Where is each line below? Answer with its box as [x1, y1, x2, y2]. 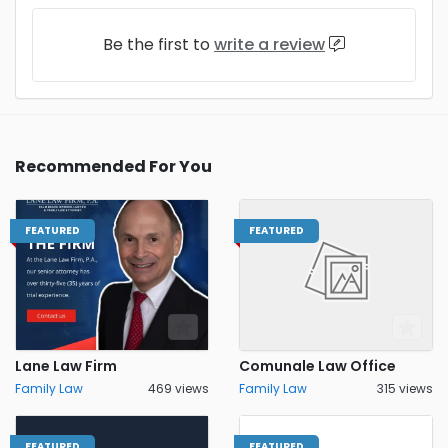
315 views [377, 380, 433, 397]
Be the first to [103, 33, 214, 56]
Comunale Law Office [239, 356, 396, 376]
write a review [214, 33, 325, 56]
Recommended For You [15, 155, 212, 178]
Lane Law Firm [15, 356, 117, 376]
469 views [148, 380, 209, 397]
